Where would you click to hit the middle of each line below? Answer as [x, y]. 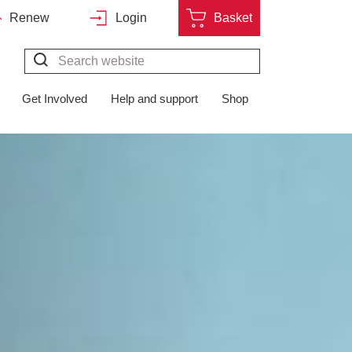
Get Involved [55, 99]
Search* [70, 59]
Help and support [154, 99]
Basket [233, 18]
